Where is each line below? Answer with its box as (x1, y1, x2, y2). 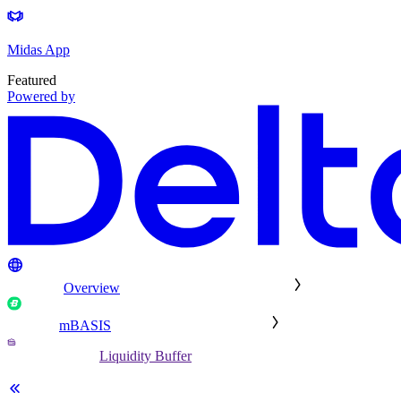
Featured (7, 73, 56, 89)
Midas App (7, 42, 70, 58)
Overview (64, 280, 120, 296)
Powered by (7, 89, 75, 105)
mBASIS (59, 318, 111, 334)
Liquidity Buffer (99, 348, 192, 364)
